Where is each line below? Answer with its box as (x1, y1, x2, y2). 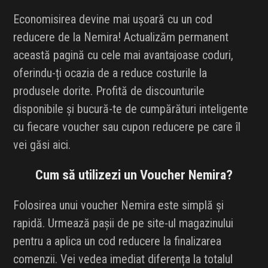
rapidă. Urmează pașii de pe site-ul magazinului (13, 216, 234, 231)
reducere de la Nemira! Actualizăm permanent (13, 30, 229, 45)
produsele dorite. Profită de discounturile (13, 84, 205, 99)
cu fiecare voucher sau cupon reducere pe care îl (13, 120, 241, 135)
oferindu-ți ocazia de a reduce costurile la (13, 66, 208, 81)
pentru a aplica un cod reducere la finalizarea (13, 234, 222, 249)
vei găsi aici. (13, 138, 71, 153)
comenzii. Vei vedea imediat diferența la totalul (13, 252, 233, 267)
